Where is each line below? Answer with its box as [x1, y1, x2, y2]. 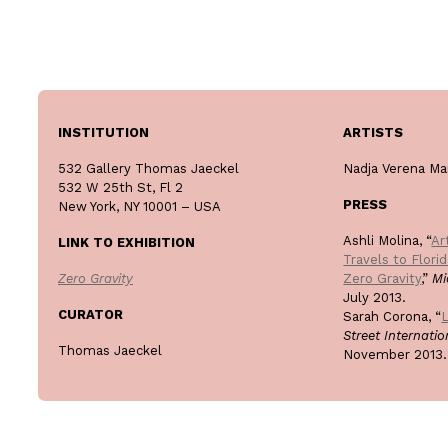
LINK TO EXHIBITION [58, 235, 195, 251]
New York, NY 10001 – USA [58, 199, 221, 215]
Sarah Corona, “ [343, 308, 442, 324]
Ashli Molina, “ [343, 232, 432, 248]
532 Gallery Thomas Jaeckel [58, 161, 239, 177]
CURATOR [58, 306, 123, 322]
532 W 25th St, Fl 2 [58, 180, 183, 196]
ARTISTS [343, 125, 404, 141]
